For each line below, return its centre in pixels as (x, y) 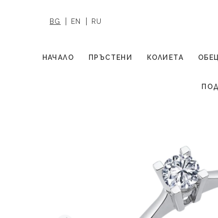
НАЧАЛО (58, 58)
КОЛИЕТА (165, 58)
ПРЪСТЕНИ (111, 58)
